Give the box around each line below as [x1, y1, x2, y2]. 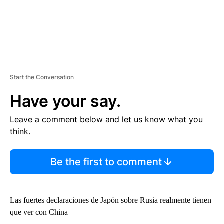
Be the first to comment [50, 156, 162, 168]
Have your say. [10, 91, 121, 111]
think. [10, 126, 30, 137]
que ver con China [10, 208, 68, 217]
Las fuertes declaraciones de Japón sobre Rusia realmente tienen [10, 196, 211, 205]
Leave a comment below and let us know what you [10, 114, 203, 125]
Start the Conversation [10, 73, 74, 81]
